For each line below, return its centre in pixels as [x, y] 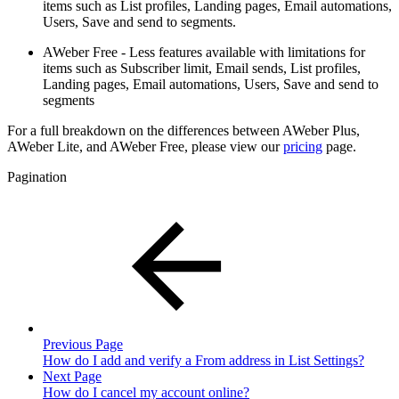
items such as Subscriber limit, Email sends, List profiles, [202, 68]
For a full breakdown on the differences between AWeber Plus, [183, 130]
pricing [303, 146]
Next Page [72, 376]
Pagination [37, 176]
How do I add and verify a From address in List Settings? [204, 360]
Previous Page [83, 344]
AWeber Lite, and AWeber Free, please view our [145, 146]
